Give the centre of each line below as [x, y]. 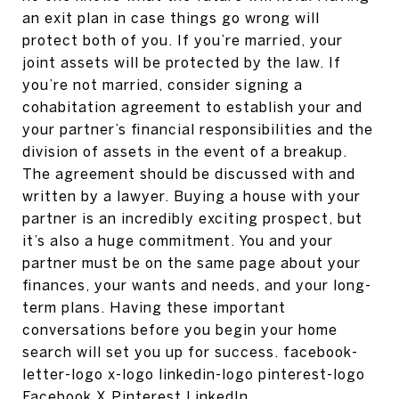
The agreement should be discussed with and [189, 174]
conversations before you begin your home [180, 330]
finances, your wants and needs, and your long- [197, 285]
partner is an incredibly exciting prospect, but [192, 218]
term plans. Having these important [154, 307]
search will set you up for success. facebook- [190, 352]
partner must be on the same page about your [191, 263]
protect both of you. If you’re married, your [183, 40]
